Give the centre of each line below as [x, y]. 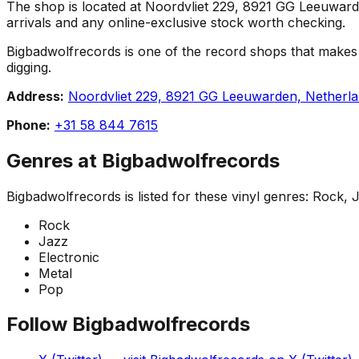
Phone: [28, 125]
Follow [39, 325]
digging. [29, 67]
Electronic [69, 257]
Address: [35, 96]
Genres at [54, 160]
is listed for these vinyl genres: [217, 196]
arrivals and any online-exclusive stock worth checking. [176, 22]
